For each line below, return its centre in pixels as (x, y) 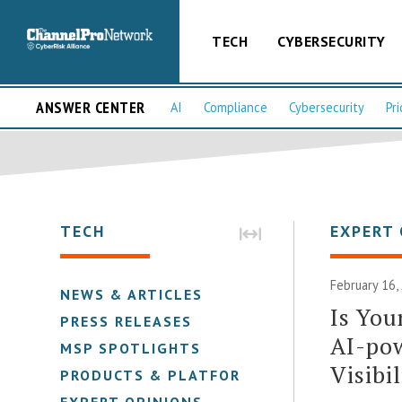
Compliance (236, 108)
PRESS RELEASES (127, 321)
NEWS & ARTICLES (132, 294)
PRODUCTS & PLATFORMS (162, 375)
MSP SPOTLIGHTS (131, 348)
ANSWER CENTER (91, 108)
